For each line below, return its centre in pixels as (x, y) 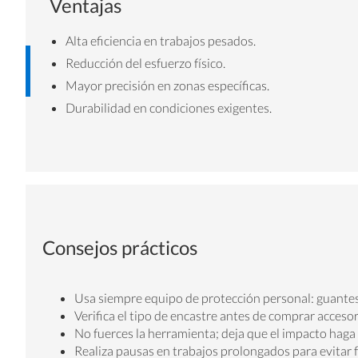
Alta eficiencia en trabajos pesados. (161, 40)
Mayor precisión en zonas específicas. (167, 85)
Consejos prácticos (119, 247)
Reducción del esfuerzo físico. (145, 62)
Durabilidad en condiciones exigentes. (170, 107)
